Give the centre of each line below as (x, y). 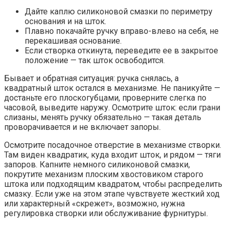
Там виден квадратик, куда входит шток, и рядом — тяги (112, 155)
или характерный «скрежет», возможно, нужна (94, 204)
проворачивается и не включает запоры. (82, 127)
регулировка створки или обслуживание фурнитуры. (106, 214)
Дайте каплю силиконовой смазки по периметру (119, 12)
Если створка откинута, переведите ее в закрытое (121, 51)
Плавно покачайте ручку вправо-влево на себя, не (122, 31)
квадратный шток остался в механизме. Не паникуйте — (112, 88)
